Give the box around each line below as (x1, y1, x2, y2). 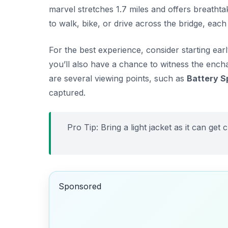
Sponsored (58, 181, 101, 192)
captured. (49, 87, 85, 98)
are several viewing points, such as (49, 73, 187, 83)
